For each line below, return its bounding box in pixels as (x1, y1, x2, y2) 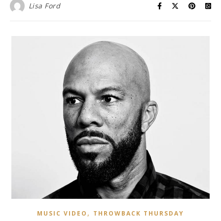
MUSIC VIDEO (37, 209, 87, 218)
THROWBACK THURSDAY (93, 209, 184, 218)
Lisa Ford (28, 1, 60, 11)
